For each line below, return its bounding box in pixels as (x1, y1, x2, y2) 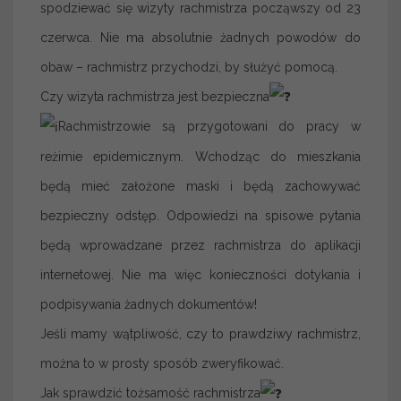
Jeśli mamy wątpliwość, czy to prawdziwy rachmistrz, (40, 327, 361, 342)
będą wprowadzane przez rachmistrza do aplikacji (40, 238, 361, 253)
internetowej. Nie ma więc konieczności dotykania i (40, 268, 361, 283)
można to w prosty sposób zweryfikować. (40, 356, 284, 371)
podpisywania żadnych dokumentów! (40, 297, 257, 312)
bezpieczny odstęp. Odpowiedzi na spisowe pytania (40, 209, 361, 224)
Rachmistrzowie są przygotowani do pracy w (58, 119, 361, 134)
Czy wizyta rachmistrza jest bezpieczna (40, 89, 269, 104)
